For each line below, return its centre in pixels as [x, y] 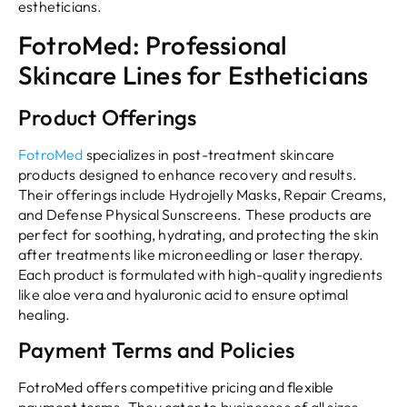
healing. [45, 314]
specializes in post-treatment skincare [209, 154]
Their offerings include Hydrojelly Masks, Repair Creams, [203, 194]
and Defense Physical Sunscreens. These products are [195, 214]
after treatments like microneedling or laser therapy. [191, 254]
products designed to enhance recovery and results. [188, 174]
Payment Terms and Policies [157, 350]
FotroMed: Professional [153, 45]
